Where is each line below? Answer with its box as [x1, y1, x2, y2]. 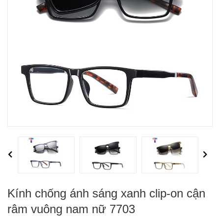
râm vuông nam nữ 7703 [7, 202, 135, 216]
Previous [2, 151, 30, 159]
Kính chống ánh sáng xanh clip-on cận [7, 186, 205, 200]
